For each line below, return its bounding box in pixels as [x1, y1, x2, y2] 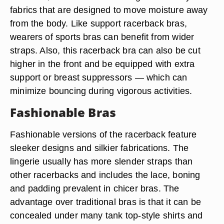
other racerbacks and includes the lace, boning [10, 169, 200, 180]
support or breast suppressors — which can [10, 72, 187, 82]
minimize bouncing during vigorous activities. [10, 85, 192, 96]
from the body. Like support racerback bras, [10, 18, 187, 28]
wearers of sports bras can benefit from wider [10, 31, 194, 42]
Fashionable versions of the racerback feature [10, 129, 197, 139]
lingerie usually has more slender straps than [10, 156, 193, 166]
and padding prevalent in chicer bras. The [10, 183, 179, 193]
